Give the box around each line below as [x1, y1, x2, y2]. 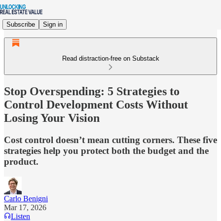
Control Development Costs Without [4, 98, 188, 111]
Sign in [43, 20, 63, 28]
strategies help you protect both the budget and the [4, 145, 209, 156]
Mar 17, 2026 [4, 203, 46, 212]
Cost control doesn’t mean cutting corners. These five [4, 134, 217, 145]
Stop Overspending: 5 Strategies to [4, 84, 180, 98]
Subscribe [6, 20, 35, 28]
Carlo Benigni [4, 194, 48, 203]
